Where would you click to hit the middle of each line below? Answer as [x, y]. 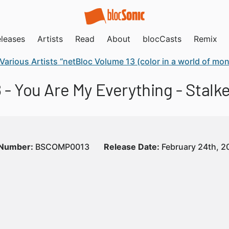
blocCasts [162, 39]
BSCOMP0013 [61, 147]
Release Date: [132, 147]
